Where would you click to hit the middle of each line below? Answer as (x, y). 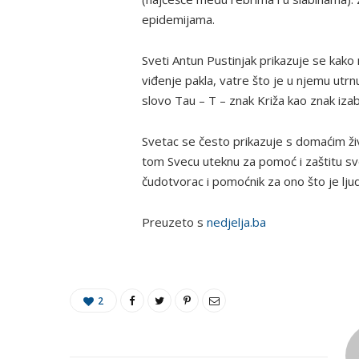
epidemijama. (178, 20)
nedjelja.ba (236, 222)
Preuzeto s (174, 222)
